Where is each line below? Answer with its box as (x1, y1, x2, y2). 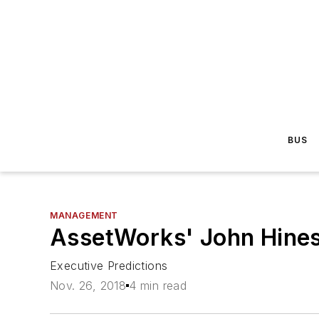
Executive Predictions (50, 258, 168, 273)
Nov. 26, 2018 (50, 278, 127, 293)
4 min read (129, 278, 187, 293)
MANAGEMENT (50, 210, 118, 221)
